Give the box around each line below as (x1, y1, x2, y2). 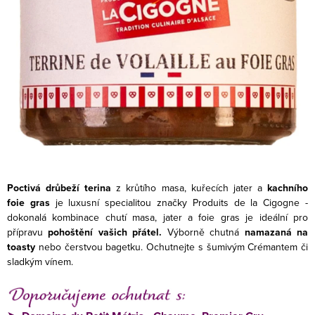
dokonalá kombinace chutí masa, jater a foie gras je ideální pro (7, 210, 308, 224)
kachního (267, 181, 309, 195)
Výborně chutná (162, 225, 245, 239)
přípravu (7, 225, 49, 239)
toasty (7, 240, 35, 255)
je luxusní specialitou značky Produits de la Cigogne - (49, 195, 309, 210)
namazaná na (244, 225, 309, 240)
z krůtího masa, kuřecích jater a (111, 181, 268, 195)
